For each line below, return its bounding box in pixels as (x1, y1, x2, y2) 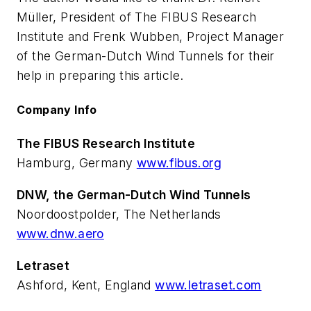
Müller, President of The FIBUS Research (17, 9, 257, 24)
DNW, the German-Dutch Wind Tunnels (17, 187, 251, 203)
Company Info (17, 103, 97, 117)
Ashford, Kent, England (17, 277, 155, 292)
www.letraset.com (155, 277, 262, 292)
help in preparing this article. (17, 67, 184, 83)
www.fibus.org (136, 155, 222, 171)
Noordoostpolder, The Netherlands (17, 207, 221, 222)
